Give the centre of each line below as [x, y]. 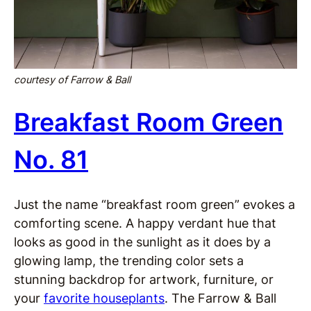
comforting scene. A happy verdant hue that [145, 224]
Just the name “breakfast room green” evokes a [154, 205]
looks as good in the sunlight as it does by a [142, 242]
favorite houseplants [104, 299]
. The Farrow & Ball [220, 299]
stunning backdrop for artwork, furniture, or [144, 280]
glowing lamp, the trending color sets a [129, 261]
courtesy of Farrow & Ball [72, 80]
